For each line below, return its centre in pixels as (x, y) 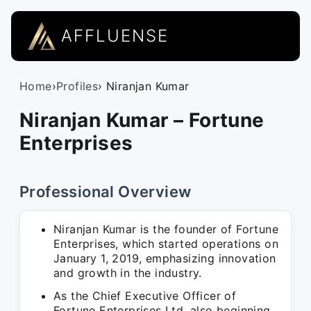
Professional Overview (106, 192)
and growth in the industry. (128, 273)
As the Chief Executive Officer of (145, 296)
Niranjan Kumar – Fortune (142, 120)
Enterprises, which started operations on (166, 244)
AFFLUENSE (115, 36)
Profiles (77, 86)
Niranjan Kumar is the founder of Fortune (166, 229)
